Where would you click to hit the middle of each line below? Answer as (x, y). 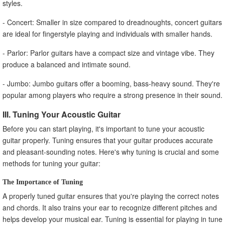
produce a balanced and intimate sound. (67, 64)
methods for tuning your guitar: (51, 163)
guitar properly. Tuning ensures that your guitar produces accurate (108, 140)
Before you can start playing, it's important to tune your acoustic (103, 128)
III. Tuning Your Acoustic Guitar (62, 114)
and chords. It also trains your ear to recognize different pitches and (110, 207)
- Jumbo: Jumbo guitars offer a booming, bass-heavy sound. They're (111, 83)
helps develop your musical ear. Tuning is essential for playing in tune (113, 219)
